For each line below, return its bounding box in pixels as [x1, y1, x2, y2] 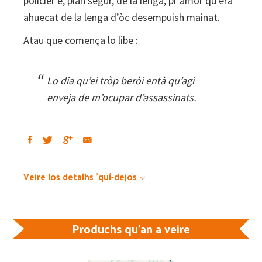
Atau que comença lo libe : [23, 33, 138, 47]
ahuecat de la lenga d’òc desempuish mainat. [23, 10, 220, 24]
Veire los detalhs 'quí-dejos [23, 168, 137, 184]
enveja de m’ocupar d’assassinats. [47, 90, 196, 104]
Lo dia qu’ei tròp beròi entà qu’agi [47, 73, 194, 87]
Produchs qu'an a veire [72, 218, 190, 239]
